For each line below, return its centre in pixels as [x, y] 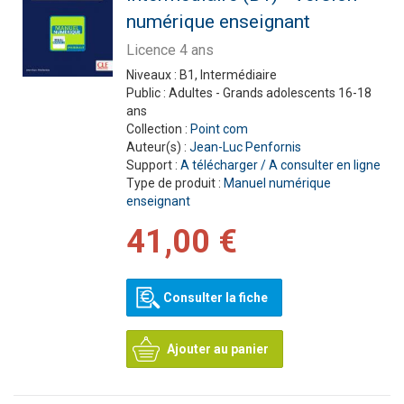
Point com [219, 129]
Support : [153, 165]
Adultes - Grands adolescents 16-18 [270, 93]
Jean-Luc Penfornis [245, 147]
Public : [147, 93]
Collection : [158, 129]
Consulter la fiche [215, 298]
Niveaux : [152, 75]
